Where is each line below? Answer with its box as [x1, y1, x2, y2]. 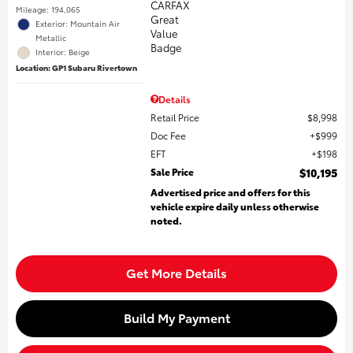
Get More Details [126, 263, 227, 282]
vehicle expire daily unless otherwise [150, 199, 320, 214]
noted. [150, 214, 183, 228]
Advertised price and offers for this [150, 185, 311, 199]
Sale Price [150, 165, 195, 179]
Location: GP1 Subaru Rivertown [16, 61, 137, 74]
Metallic [35, 32, 66, 44]
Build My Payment [123, 308, 230, 327]
